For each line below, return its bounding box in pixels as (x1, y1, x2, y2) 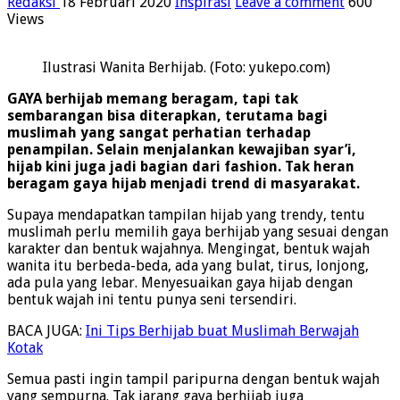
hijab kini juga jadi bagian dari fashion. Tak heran (7, 158, 354, 176)
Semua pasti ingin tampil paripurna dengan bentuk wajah (7, 371, 379, 388)
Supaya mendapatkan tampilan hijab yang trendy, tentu (7, 206, 365, 224)
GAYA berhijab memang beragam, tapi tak (7, 90, 298, 108)
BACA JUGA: (7, 322, 86, 340)
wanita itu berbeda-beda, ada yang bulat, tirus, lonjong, (7, 257, 369, 275)
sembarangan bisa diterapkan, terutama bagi (7, 107, 328, 125)
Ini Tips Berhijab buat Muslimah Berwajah (86, 322, 359, 340)
